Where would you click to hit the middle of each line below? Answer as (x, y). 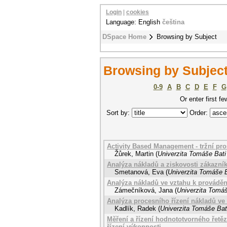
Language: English (134, 22)
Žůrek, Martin (134, 154)
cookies (138, 12)
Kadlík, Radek (135, 209)
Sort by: (119, 113)
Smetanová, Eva (139, 172)
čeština (173, 22)
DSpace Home (124, 37)
